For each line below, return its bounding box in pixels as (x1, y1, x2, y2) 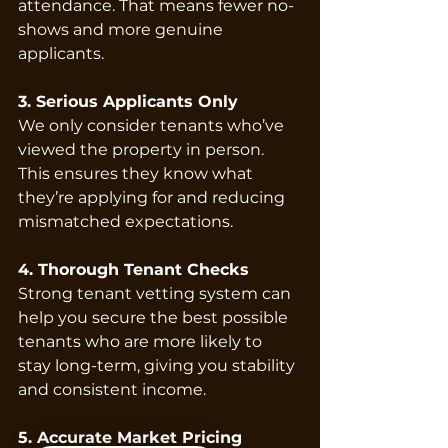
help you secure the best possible (18, 307, 292, 327)
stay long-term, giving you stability (18, 355, 299, 375)
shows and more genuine (18, 19, 227, 39)
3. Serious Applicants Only (18, 91, 238, 111)
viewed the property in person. (18, 139, 268, 159)
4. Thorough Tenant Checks (18, 259, 249, 279)
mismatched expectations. (18, 211, 233, 231)
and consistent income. (18, 379, 206, 399)
